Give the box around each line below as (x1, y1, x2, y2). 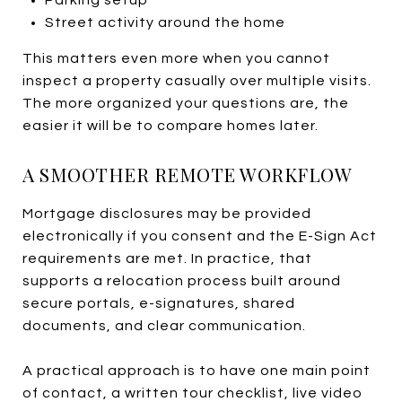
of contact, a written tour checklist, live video (22, 385, 363, 400)
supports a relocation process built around (22, 273, 341, 288)
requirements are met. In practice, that (22, 250, 312, 266)
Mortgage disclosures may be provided (22, 205, 311, 221)
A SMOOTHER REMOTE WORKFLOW (22, 161, 352, 187)
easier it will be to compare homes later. (22, 118, 319, 133)
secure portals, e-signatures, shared (22, 295, 295, 310)
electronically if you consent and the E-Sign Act (22, 228, 377, 243)
